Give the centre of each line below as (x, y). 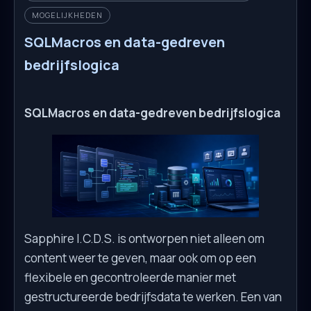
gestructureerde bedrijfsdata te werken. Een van (153, 296)
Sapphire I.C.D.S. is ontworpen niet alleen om (144, 238)
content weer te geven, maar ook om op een (140, 258)
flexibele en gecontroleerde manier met (130, 277)
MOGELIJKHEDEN (67, 15)
